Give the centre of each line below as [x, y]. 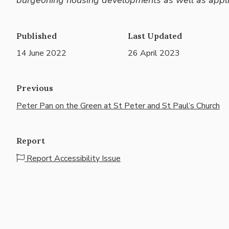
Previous [35, 88]
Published [37, 36]
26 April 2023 [154, 53]
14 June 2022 [41, 53]
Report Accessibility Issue [73, 158]
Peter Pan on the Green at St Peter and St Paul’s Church [118, 106]
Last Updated [155, 36]
